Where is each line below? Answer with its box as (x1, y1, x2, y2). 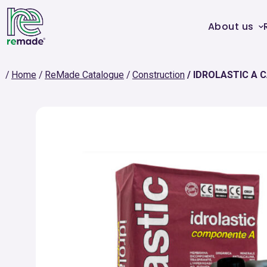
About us (207, 19, 254, 33)
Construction (132, 69, 185, 80)
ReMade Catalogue (45, 69, 124, 80)
